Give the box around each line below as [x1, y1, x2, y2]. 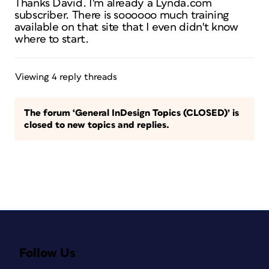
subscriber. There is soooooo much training [14, 10, 229, 21]
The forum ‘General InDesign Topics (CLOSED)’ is [24, 108, 239, 118]
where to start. [14, 34, 89, 45]
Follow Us [19, 247, 76, 259]
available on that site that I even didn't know [14, 22, 238, 33]
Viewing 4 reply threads [15, 72, 117, 82]
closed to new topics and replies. [24, 120, 169, 130]
